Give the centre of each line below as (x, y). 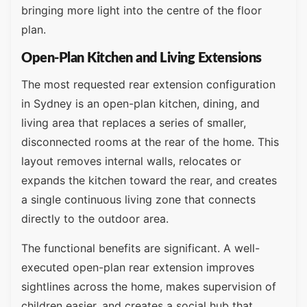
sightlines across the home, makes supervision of (149, 286)
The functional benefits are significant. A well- (140, 248)
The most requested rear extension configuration (148, 85)
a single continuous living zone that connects (138, 200)
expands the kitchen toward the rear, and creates (149, 181)
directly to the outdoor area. (95, 219)
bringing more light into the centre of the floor (142, 10)
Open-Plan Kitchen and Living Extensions (142, 59)
